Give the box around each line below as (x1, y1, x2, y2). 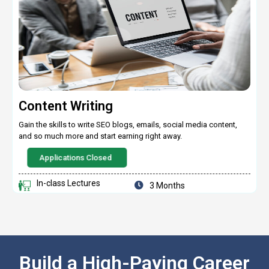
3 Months (150, 180, 185, 190)
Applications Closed (39, 153, 112, 162)
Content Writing (19, 98, 113, 113)
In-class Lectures (37, 178, 100, 188)
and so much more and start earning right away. (19, 131, 182, 141)
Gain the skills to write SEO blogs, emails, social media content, (19, 119, 237, 129)
